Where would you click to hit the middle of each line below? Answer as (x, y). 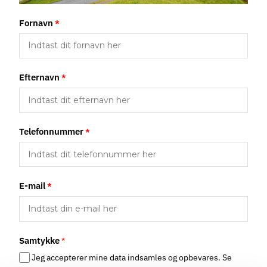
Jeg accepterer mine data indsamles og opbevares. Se (132, 257)
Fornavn (36, 23)
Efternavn (39, 77)
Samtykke (39, 240)
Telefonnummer (51, 132)
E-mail (32, 186)
